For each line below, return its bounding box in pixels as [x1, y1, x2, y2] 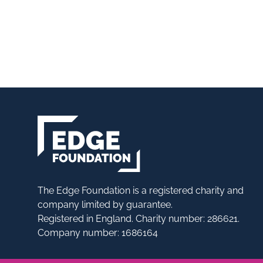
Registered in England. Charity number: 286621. [38, 213, 240, 224]
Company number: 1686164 [38, 227, 158, 238]
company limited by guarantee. [38, 199, 173, 210]
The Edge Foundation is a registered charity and [38, 185, 244, 196]
